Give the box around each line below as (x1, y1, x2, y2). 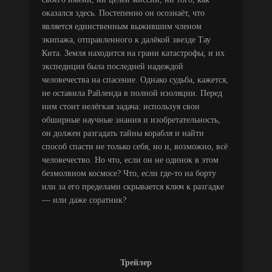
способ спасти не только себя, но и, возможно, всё (42, 141, 228, 151)
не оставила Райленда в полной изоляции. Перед (42, 88, 222, 98)
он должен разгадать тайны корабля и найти (42, 128, 204, 138)
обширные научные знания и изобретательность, (42, 115, 220, 124)
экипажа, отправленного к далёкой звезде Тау (42, 35, 211, 44)
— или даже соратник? (42, 195, 126, 205)
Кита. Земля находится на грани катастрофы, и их (42, 48, 225, 58)
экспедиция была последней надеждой (42, 61, 183, 71)
